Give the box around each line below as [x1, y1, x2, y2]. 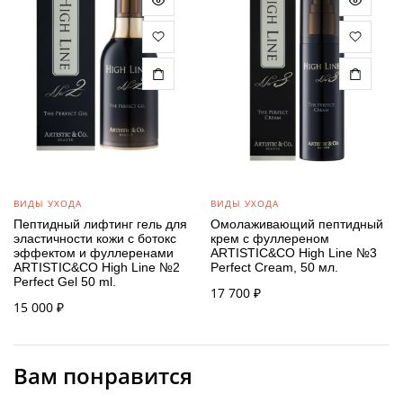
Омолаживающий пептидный [210, 217, 383, 232]
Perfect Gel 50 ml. [13, 274, 116, 290]
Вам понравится [13, 361, 193, 391]
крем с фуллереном [210, 231, 329, 246]
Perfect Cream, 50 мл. [210, 260, 338, 275]
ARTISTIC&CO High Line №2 [13, 260, 180, 275]
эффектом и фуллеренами [13, 246, 174, 261]
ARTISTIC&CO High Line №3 [210, 246, 377, 261]
